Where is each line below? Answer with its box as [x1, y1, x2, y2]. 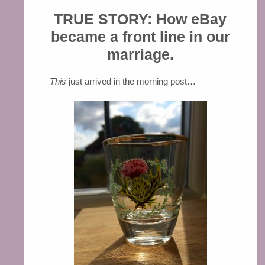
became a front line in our [50, 28, 230, 46]
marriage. [106, 46, 174, 63]
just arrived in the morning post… [66, 76, 196, 86]
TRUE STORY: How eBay [54, 11, 227, 28]
